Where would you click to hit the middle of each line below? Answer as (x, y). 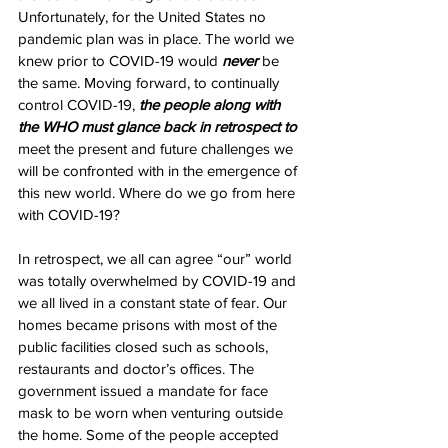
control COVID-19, (78, 104)
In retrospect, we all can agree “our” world (157, 258)
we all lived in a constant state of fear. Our (154, 302)
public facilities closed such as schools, (145, 346)
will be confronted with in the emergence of (159, 170)
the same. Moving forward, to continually (150, 82)
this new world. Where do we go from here (158, 192)
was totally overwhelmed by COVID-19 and (159, 280)
